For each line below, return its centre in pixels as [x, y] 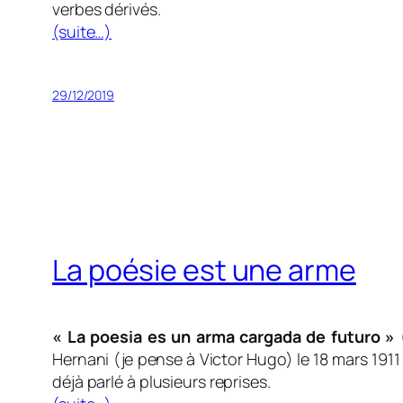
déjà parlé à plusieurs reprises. [161, 382]
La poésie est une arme [204, 269]
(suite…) [82, 32]
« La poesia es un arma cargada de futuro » [224, 337]
